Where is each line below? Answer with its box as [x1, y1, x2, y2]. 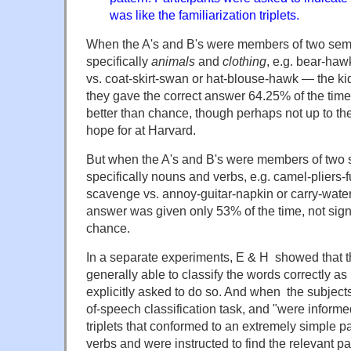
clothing [223, 54, 266, 69]
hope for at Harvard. [86, 123, 196, 138]
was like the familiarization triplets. [110, 8, 299, 23]
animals [151, 54, 195, 69]
